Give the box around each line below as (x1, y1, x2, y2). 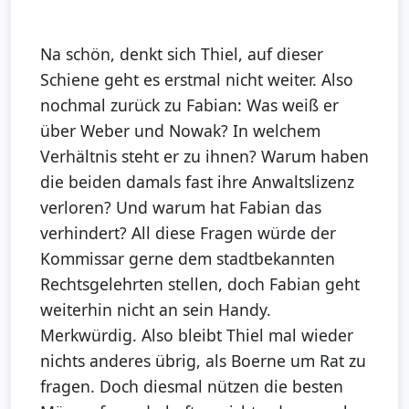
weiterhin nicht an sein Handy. (40, 299, 271, 321)
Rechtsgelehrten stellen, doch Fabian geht (40, 273, 360, 296)
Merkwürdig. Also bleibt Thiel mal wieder (40, 324, 353, 347)
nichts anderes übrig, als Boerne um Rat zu (40, 350, 366, 372)
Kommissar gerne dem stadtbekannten (40, 247, 335, 270)
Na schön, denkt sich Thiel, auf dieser (40, 43, 323, 66)
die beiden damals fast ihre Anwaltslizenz (40, 171, 354, 194)
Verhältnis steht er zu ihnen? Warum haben (40, 145, 369, 168)
